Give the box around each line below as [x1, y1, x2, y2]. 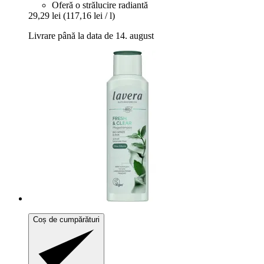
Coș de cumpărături [33, 214, 100, 224]
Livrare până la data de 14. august [28, 30, 154, 41]
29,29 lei [28, 10, 61, 21]
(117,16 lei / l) [63, 10, 115, 21]
